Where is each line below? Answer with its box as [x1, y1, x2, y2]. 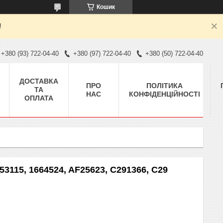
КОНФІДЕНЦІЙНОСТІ [129, 90, 200, 98]
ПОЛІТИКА [146, 81, 183, 90]
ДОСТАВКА [19, 77, 58, 85]
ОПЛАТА [24, 94, 53, 102]
